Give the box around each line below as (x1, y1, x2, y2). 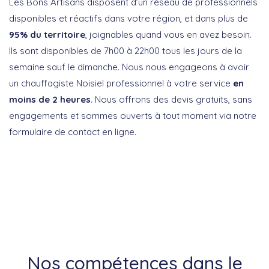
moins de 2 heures (9, 94, 91, 106)
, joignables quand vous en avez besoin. (85, 29, 252, 41)
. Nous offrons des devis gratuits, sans (91, 94, 252, 106)
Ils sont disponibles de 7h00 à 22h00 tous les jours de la (9, 45, 242, 57)
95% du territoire (9, 29, 85, 41)
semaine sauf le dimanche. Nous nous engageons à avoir (9, 61, 249, 73)
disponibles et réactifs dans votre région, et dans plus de (9, 13, 248, 25)
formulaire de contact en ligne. (9, 126, 136, 138)
